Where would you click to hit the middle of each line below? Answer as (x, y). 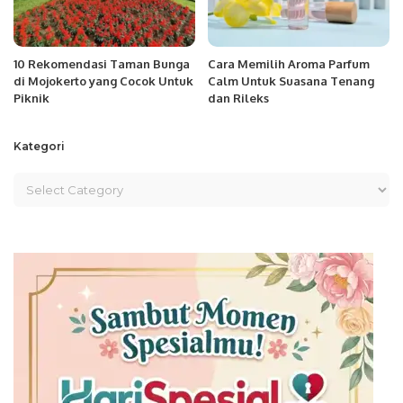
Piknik (31, 99)
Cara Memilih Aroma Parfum (289, 64)
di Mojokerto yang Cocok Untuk (103, 81)
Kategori (39, 147)
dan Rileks (238, 99)
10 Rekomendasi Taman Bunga (102, 64)
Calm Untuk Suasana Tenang (291, 81)
